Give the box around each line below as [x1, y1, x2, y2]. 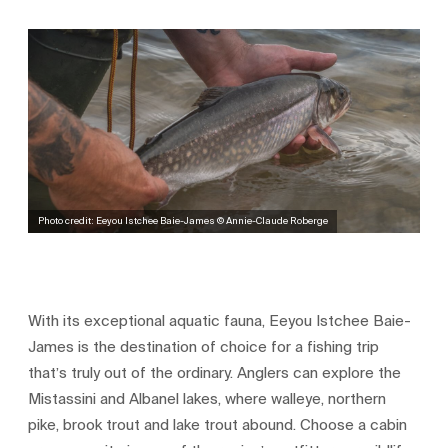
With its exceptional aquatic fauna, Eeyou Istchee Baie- [28, 309, 412, 334]
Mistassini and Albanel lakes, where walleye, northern [28, 387, 387, 412]
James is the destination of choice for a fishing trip [28, 335, 380, 360]
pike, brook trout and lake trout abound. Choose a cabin [28, 413, 408, 438]
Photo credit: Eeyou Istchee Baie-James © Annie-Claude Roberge [37, 213, 328, 229]
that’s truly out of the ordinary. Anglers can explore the [28, 361, 402, 386]
